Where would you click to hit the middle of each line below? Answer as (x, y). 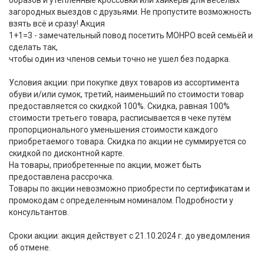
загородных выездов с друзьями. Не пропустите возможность (130, 12)
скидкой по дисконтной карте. (67, 153)
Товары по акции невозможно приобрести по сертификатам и (129, 189)
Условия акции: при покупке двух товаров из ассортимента (124, 82)
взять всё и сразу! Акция (57, 24)
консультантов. (39, 212)
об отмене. (30, 247)
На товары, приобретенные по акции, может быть (105, 165)
